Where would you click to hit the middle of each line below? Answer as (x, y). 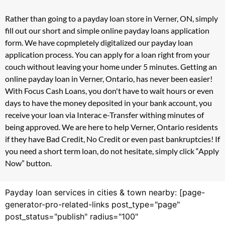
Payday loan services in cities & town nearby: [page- (105, 193)
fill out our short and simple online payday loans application (107, 31)
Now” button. (28, 163)
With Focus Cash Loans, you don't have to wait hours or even (109, 91)
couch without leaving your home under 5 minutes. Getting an (111, 67)
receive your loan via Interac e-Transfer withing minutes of (104, 115)
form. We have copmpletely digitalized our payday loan (99, 43)
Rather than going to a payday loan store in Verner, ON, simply (111, 19)
